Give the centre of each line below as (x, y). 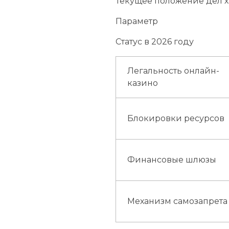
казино (143, 83)
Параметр (137, 21)
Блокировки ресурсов (176, 119)
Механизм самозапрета (178, 201)
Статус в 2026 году (155, 42)
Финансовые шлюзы (172, 160)
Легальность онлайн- (174, 71)
